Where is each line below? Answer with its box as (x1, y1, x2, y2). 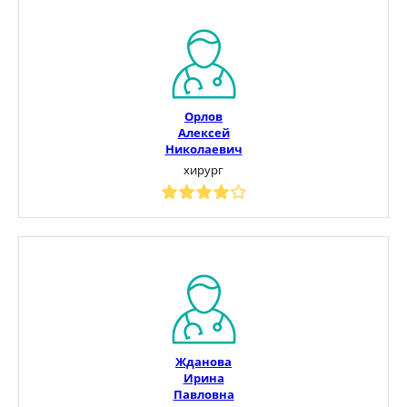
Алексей (177, 124, 230, 141)
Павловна (173, 385, 234, 402)
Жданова (175, 352, 232, 370)
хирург (184, 161, 223, 178)
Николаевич (164, 140, 243, 157)
